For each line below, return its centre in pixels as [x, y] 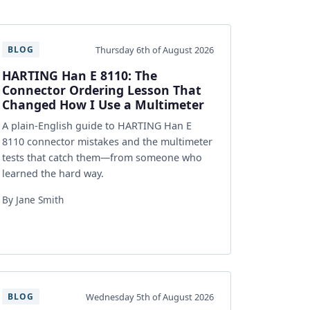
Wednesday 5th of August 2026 [150, 297]
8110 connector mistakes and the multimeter [107, 142]
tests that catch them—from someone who [102, 157]
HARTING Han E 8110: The [80, 75]
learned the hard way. [53, 173]
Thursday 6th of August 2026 [155, 49]
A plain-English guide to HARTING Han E [97, 126]
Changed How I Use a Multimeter [103, 104]
